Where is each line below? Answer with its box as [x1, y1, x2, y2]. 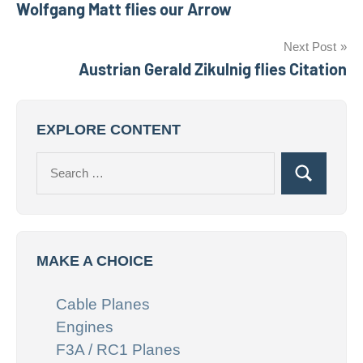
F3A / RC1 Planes [56, 341, 181, 359]
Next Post [284, 40, 336, 54]
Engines [56, 318, 113, 336]
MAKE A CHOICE [36, 253, 153, 270]
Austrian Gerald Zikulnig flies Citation [79, 59, 347, 79]
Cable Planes [56, 296, 150, 314]
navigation [15, 9, 122, 37]
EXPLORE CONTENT [36, 122, 181, 139]
